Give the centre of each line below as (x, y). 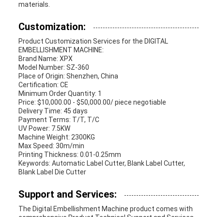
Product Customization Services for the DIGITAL (93, 41)
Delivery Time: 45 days (53, 111)
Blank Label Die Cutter (52, 172)
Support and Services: (67, 194)
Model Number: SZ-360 (54, 68)
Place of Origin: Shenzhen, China (68, 76)
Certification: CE (43, 85)
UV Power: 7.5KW (44, 129)
